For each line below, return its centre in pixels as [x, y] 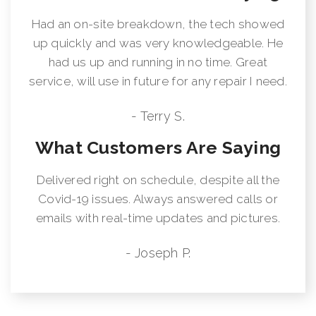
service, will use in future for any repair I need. [158, 81]
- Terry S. [158, 116]
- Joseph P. [158, 253]
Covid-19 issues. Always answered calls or [158, 199]
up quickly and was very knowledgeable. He [158, 43]
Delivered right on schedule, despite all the [158, 180]
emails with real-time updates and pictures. [158, 218]
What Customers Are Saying [158, 147]
